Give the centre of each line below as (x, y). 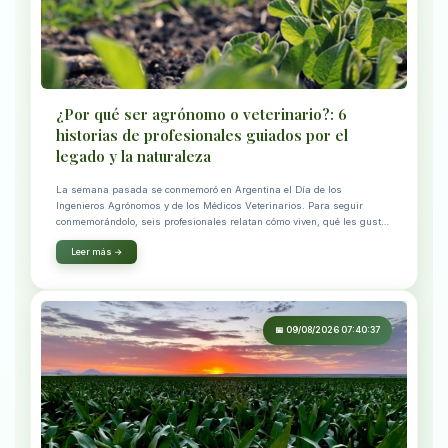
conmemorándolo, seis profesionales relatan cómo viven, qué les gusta (221, 222)
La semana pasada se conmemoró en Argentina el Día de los (199, 190)
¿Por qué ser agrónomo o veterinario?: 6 (201, 114)
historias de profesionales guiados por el (202, 135)
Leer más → (96, 252)
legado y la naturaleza (133, 156)
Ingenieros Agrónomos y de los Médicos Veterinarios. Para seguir (209, 206)
